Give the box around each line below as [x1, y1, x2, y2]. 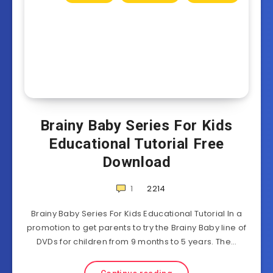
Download [102, 154, 171, 171]
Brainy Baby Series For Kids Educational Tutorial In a [31, 208, 242, 219]
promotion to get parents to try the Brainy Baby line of [26, 222, 247, 233]
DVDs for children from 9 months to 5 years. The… [36, 236, 237, 247]
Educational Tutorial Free [48, 135, 224, 152]
